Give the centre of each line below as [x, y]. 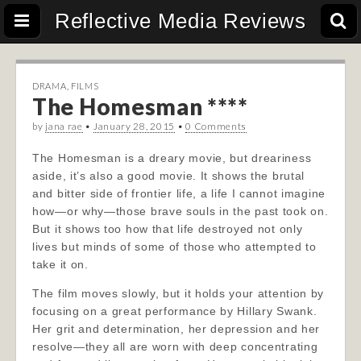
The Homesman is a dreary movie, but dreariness [172, 158]
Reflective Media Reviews [180, 21]
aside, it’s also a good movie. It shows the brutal [169, 176]
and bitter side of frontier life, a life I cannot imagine [179, 193]
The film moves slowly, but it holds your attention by [178, 293]
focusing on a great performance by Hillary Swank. [175, 311]
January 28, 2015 [134, 126]
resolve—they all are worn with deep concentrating [175, 346]
